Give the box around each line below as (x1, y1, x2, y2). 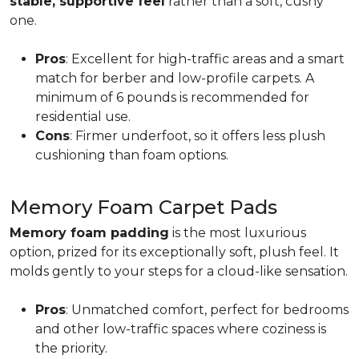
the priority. (35, 341, 107, 356)
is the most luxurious (169, 225, 306, 240)
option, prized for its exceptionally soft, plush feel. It (10, 244, 339, 260)
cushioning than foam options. (35, 147, 228, 163)
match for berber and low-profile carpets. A (35, 71, 314, 86)
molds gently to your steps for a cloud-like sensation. (10, 264, 348, 279)
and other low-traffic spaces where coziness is (35, 321, 326, 337)
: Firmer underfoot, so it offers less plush (70, 128, 325, 143)
